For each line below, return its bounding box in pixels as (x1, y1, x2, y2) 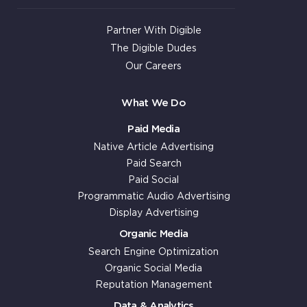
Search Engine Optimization (88, 247, 219, 257)
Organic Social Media (105, 263, 202, 273)
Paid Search (125, 158, 182, 169)
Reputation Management (95, 280, 212, 290)
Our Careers (125, 61, 182, 71)
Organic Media (119, 228, 188, 239)
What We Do (121, 97, 186, 108)
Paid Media (127, 123, 180, 134)
